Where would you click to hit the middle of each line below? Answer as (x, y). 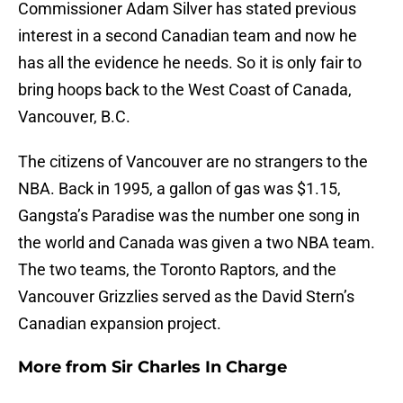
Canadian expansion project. (120, 324)
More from (65, 367)
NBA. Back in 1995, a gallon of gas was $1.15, (179, 189)
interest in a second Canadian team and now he (188, 36)
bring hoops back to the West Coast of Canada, (185, 90)
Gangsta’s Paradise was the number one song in (189, 216)
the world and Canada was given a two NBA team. (197, 243)
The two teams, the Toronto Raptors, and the (177, 270)
